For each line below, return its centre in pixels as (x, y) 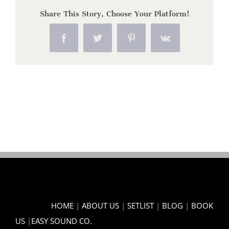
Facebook (81, 42)
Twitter (110, 42)
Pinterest (146, 42)
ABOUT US (100, 206)
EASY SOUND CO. (62, 221)
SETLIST (141, 206)
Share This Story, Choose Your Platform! (114, 12)
